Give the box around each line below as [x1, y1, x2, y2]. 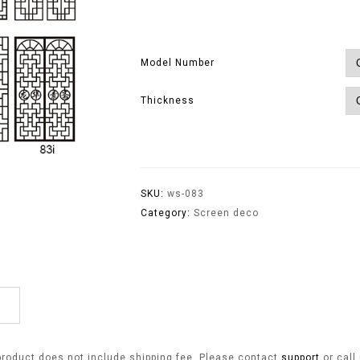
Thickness [141, 95, 195, 106]
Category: [141, 207, 194, 219]
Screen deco [194, 207, 260, 219]
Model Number [141, 57, 215, 68]
